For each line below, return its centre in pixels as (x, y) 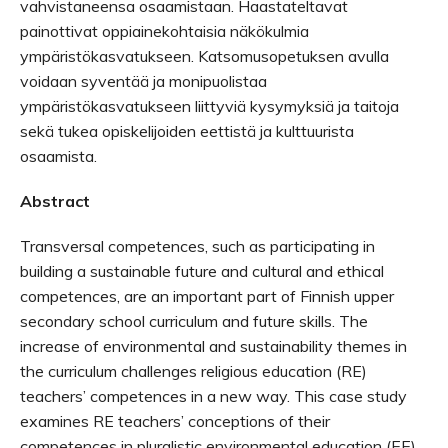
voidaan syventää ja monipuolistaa (143, 80)
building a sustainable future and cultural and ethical (202, 270)
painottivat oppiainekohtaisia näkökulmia (164, 30)
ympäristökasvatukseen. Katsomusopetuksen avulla (204, 55)
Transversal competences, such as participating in (197, 245)
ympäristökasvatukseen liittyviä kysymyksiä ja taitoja (209, 105)
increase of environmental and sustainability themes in (213, 345)
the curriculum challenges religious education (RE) (193, 370)
